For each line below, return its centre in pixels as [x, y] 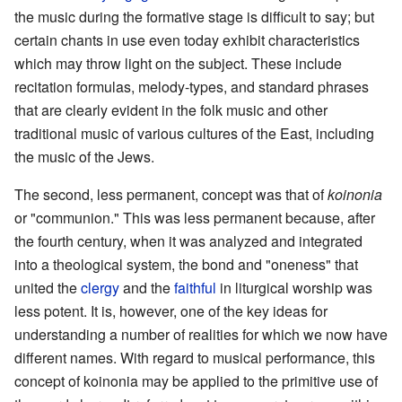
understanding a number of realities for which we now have [201, 334]
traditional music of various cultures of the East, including [194, 133]
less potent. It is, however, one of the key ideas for [171, 310]
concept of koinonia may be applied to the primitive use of [196, 380]
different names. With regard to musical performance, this [195, 357]
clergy [100, 287]
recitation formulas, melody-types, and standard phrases [192, 86]
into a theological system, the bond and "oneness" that [186, 264]
